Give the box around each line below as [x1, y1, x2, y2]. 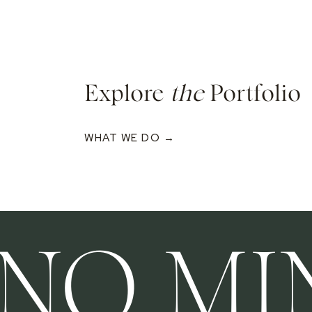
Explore [84, 83, 170, 105]
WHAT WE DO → [84, 131, 175, 145]
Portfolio [204, 83, 301, 105]
